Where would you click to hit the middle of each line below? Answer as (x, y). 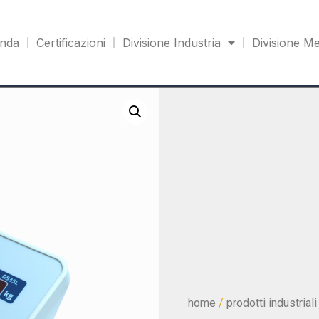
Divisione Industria (171, 43)
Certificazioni (70, 43)
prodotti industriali (272, 303)
